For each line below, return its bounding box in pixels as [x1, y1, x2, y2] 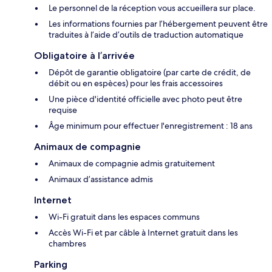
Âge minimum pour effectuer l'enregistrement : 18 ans [49, 120, 253, 132]
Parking [34, 259, 67, 271]
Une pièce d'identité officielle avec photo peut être [49, 93, 242, 105]
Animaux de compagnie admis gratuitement [49, 158, 215, 169]
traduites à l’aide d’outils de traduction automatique [49, 29, 243, 41]
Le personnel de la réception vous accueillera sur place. [49, 2, 256, 14]
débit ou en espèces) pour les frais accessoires [49, 78, 223, 89]
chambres [49, 238, 86, 250]
